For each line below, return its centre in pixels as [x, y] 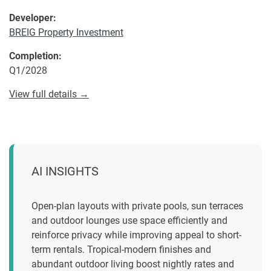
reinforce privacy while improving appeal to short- [136, 235]
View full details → [49, 94]
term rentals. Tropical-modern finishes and [121, 250]
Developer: [33, 18]
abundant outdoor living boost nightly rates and [133, 264]
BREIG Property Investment [66, 32]
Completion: [35, 56]
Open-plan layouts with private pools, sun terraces [137, 206]
